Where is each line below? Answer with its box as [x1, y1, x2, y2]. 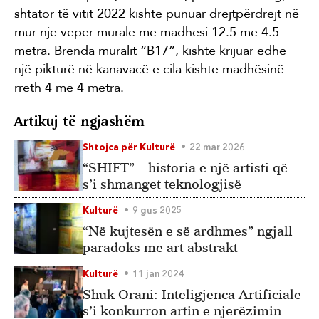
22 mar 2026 [189, 142, 245, 152]
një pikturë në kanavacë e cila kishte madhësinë [14, 61, 284, 77]
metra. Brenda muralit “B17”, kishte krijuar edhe [14, 42, 286, 58]
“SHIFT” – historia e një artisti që [83, 159, 288, 175]
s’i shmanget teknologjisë [83, 176, 241, 192]
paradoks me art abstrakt [83, 239, 238, 255]
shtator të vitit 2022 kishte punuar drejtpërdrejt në [14, 5, 299, 21]
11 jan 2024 [132, 269, 184, 279]
